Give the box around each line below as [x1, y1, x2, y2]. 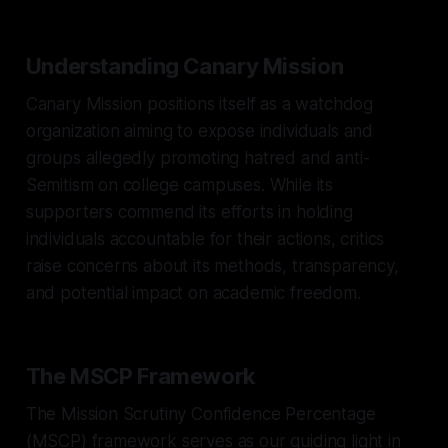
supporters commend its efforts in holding [25, 201, 353, 222]
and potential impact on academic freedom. [25, 282, 361, 303]
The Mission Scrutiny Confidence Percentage [25, 403, 376, 424]
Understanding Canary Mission [25, 52, 344, 79]
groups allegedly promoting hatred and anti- [25, 147, 370, 168]
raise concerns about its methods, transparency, [25, 255, 399, 276]
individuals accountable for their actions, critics [25, 228, 385, 249]
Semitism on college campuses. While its [25, 174, 334, 195]
